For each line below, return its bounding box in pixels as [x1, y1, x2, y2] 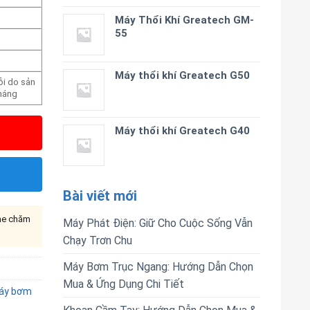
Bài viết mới [63, 188, 137, 204]
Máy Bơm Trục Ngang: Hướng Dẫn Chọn [63, 260, 253, 273]
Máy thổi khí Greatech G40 [115, 125, 250, 137]
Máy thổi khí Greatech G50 [115, 69, 250, 82]
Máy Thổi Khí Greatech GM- [115, 14, 254, 26]
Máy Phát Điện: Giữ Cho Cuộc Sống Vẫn [63, 217, 253, 230]
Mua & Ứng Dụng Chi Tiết [63, 277, 184, 291]
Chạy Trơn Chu [63, 234, 132, 247]
